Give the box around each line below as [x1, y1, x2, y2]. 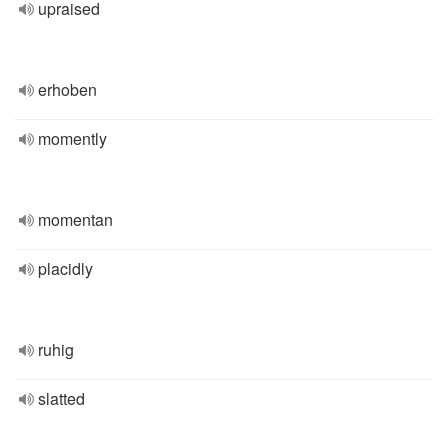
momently [38, 127, 107, 150]
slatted [38, 387, 85, 410]
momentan [38, 208, 113, 231]
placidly [38, 257, 93, 280]
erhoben [38, 78, 97, 101]
